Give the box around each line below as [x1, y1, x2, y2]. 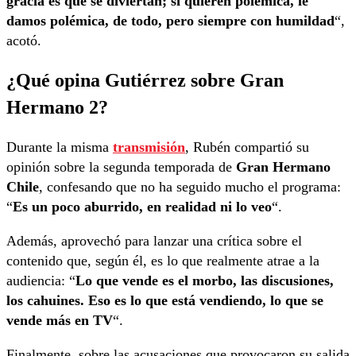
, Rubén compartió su [185, 138, 309, 155]
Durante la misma [6, 138, 113, 155]
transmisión [113, 138, 185, 155]
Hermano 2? [6, 96, 108, 118]
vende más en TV [6, 311, 113, 328]
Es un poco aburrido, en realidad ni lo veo [13, 198, 272, 215]
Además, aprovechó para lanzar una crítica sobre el [6, 232, 302, 249]
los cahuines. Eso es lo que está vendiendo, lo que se [6, 292, 323, 308]
